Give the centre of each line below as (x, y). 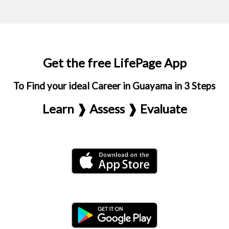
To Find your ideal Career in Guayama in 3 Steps (114, 86)
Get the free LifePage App (114, 63)
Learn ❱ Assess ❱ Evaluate (114, 109)
